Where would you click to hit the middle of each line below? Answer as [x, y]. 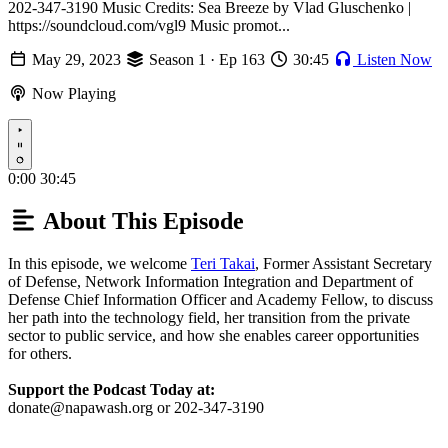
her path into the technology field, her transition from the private [209, 317]
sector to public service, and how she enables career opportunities [213, 335]
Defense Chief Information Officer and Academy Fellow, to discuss [220, 299]
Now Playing [72, 94]
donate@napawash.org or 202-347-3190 [136, 407]
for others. [40, 353]
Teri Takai [223, 263]
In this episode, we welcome [99, 263]
